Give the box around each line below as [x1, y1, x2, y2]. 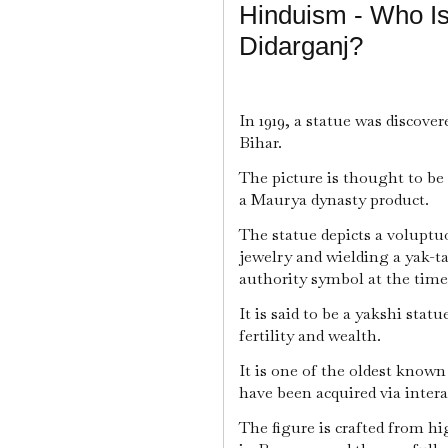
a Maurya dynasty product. [239, 189, 433, 211]
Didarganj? [239, 31, 363, 62]
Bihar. [239, 132, 286, 154]
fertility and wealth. [239, 325, 385, 347]
